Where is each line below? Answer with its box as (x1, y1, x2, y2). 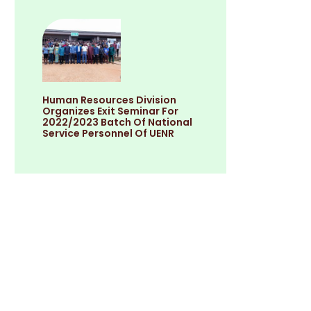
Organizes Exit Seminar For (42, 103, 179, 118)
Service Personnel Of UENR (42, 126, 175, 140)
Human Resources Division (42, 92, 177, 107)
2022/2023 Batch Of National (42, 115, 193, 129)
